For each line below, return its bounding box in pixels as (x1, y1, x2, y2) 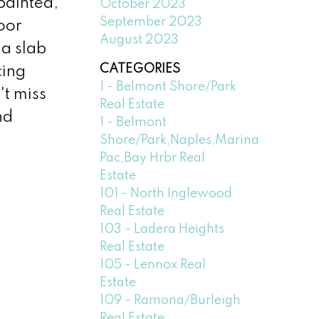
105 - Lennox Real (100, 258, 206, 271)
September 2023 (100, 15, 203, 28)
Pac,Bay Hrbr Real (100, 151, 206, 164)
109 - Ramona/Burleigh (100, 293, 241, 307)
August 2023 (100, 33, 179, 46)
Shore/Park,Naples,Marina (100, 133, 260, 147)
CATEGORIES (100, 62, 181, 75)
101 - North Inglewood (100, 187, 233, 200)
